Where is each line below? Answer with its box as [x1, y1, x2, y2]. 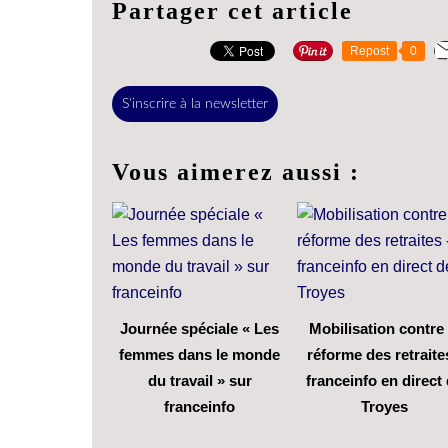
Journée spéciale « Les [120, 319, 279, 337]
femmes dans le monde [119, 345, 280, 363]
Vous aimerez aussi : [112, 158, 360, 185]
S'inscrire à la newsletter [122, 96, 268, 111]
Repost [350, 43, 389, 58]
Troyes [361, 397, 408, 415]
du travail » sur [147, 371, 252, 389]
